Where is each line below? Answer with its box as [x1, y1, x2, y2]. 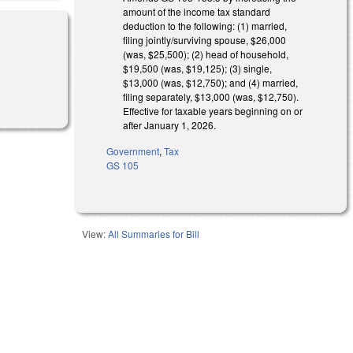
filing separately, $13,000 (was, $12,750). [123, 89, 299, 103]
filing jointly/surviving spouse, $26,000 [123, 32, 287, 46]
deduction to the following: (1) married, [123, 18, 288, 32]
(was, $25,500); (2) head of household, [123, 46, 289, 61]
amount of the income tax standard [123, 4, 271, 18]
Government [106, 143, 160, 158]
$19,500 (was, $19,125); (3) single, [123, 61, 273, 75]
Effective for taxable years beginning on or [123, 103, 303, 117]
